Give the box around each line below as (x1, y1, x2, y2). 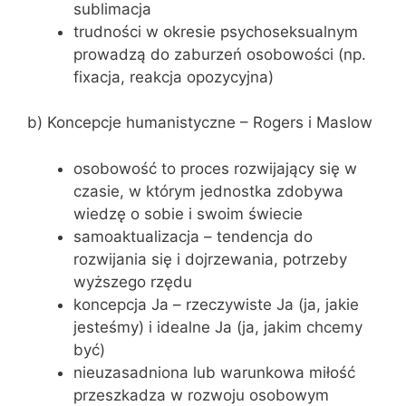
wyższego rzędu (73, 272, 192, 291)
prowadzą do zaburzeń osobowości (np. (73, 44, 366, 63)
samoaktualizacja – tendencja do (73, 227, 313, 246)
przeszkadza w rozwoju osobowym (73, 385, 329, 404)
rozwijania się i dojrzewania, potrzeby (73, 249, 347, 268)
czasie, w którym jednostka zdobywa (73, 181, 343, 200)
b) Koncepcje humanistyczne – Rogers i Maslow (27, 113, 372, 131)
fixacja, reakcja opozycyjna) (73, 67, 274, 86)
